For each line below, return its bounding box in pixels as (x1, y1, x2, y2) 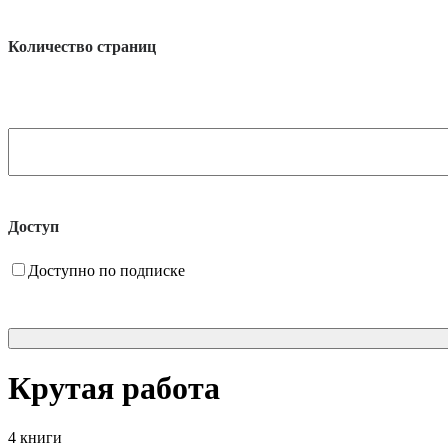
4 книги (8, 428, 62, 446)
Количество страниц (8, 38, 156, 55)
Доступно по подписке (28, 262, 185, 279)
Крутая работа (8, 370, 220, 407)
